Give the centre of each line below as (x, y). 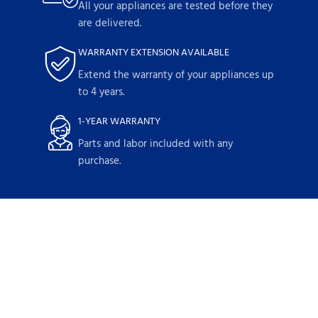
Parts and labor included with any (155, 144)
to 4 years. (101, 93)
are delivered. (110, 24)
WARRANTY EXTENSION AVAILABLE (154, 53)
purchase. (99, 161)
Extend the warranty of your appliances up (176, 76)
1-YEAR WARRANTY (119, 122)
